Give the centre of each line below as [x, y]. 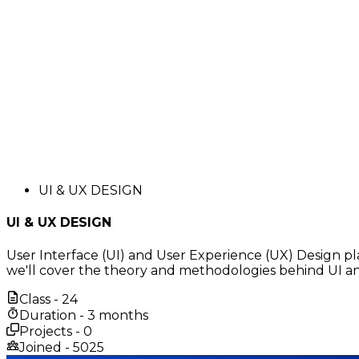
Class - [40, 299]
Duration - [53, 315]
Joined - [46, 347]
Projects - [51, 331]
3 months [118, 315]
